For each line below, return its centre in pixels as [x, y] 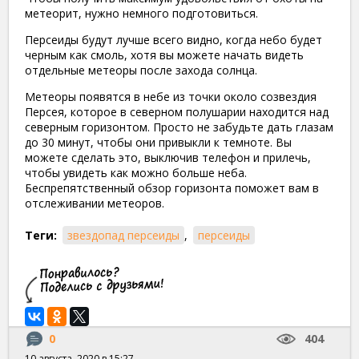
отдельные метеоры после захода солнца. [141, 70]
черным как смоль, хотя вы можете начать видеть [164, 54]
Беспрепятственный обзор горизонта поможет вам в [172, 188]
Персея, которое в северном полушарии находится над [177, 111]
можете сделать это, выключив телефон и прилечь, [168, 157]
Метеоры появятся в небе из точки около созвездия [171, 96]
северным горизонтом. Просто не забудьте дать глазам [179, 127]
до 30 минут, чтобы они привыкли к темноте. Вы [158, 142]
